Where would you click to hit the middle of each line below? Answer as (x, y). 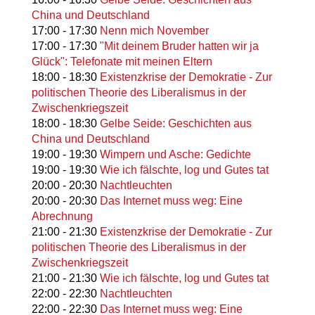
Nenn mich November (154, 31)
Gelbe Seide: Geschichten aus (175, 124)
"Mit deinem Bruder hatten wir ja (179, 46)
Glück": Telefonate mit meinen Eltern (122, 62)
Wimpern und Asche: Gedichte (175, 155)
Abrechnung (62, 217)
